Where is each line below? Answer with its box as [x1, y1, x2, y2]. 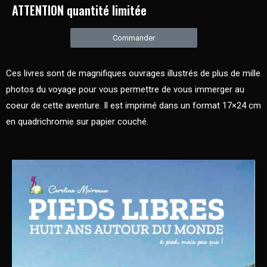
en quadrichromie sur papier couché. [6, 116, 148, 128]
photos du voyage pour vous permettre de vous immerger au [6, 84, 244, 95]
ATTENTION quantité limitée [12, 1, 147, 20]
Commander [112, 33, 155, 43]
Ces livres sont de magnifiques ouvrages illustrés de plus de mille [6, 68, 260, 79]
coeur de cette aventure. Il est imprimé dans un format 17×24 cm [6, 100, 261, 111]
